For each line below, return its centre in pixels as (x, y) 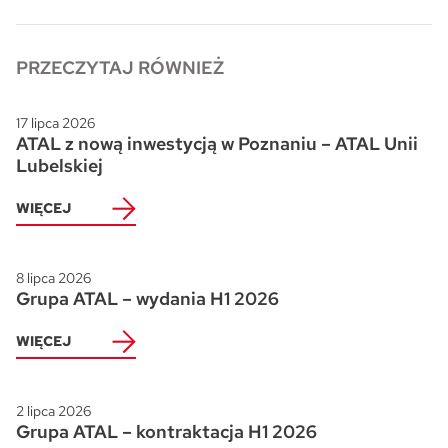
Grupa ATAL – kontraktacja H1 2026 (166, 431)
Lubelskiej (59, 165)
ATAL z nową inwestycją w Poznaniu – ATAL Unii (217, 143)
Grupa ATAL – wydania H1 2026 (147, 298)
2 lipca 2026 (53, 411)
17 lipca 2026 (55, 123)
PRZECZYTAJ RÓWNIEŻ (120, 67)
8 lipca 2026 (53, 278)
